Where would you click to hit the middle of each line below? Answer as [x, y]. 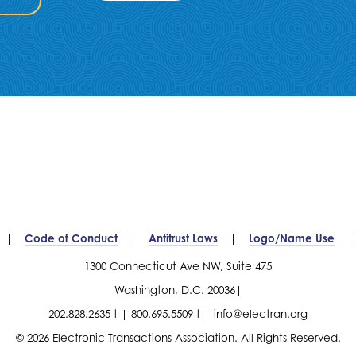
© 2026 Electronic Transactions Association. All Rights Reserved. [178, 337]
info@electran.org [261, 313]
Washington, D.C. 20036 [174, 290]
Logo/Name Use [291, 239]
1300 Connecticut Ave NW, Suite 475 [178, 266]
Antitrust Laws [183, 239]
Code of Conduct [71, 239]
